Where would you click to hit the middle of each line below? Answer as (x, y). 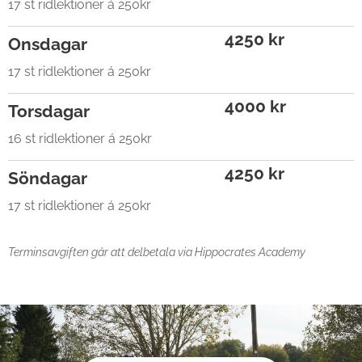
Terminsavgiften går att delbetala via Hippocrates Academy (157, 252)
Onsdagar (48, 44)
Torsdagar (49, 111)
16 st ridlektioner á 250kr (80, 139)
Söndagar (48, 178)
